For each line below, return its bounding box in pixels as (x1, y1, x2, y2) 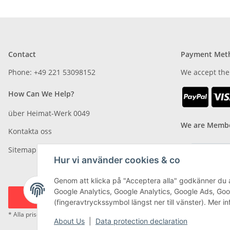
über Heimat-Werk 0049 (8, 108, 90, 118)
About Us (54, 217, 85, 226)
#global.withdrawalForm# (41, 192, 131, 202)
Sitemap (8, 144, 36, 155)
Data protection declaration (95, 217, 187, 226)
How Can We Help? (8, 88, 74, 99)
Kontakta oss (8, 126, 52, 137)
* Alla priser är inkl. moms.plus (8, 209, 98, 219)
